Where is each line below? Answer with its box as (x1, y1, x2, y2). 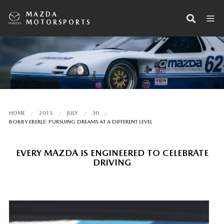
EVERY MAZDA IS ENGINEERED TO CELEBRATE (15, 147, 208, 158)
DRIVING (93, 156, 131, 167)
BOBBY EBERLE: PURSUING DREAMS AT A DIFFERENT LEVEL (8, 118, 152, 125)
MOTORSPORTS (26, 18, 91, 26)
